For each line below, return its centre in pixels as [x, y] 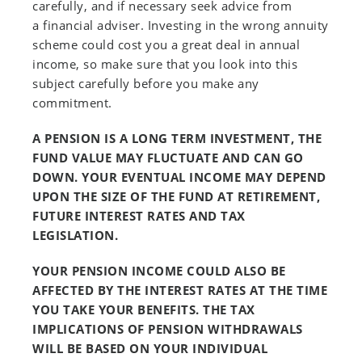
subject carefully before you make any [146, 83]
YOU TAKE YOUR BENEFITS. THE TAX [144, 309]
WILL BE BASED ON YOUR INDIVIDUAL [150, 348]
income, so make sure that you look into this [165, 64]
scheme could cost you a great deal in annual [166, 44]
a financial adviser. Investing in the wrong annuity [181, 25]
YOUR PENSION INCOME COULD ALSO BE [159, 271]
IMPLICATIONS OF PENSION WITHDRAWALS [168, 329]
